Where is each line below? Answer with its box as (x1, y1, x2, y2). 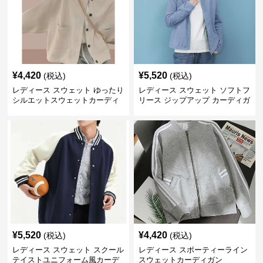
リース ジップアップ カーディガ (138, 96, 250, 104)
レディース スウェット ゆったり (12, 86, 124, 95)
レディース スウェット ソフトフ (138, 86, 250, 95)
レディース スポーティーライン (138, 245, 248, 254)
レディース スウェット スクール (12, 245, 124, 254)
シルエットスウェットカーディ (12, 96, 120, 104)
